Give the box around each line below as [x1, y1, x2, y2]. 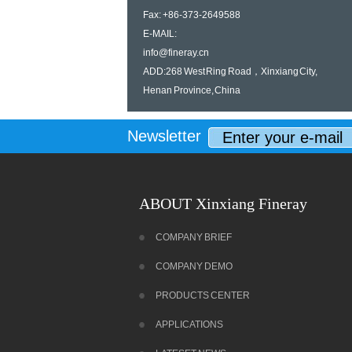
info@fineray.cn [143, 47, 209, 58]
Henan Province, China [143, 85, 240, 96]
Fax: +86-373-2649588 [143, 9, 240, 20]
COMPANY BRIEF [156, 232, 232, 243]
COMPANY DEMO [156, 261, 233, 272]
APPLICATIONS [156, 319, 223, 330]
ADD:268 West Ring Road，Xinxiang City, [143, 66, 317, 77]
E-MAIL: [143, 28, 177, 39]
